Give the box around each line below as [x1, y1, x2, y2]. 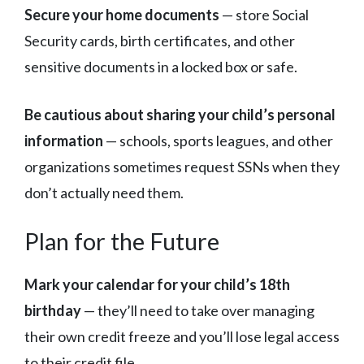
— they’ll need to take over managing [81, 301, 314, 319]
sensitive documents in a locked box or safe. [24, 57, 297, 76]
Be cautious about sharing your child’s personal [24, 105, 336, 123]
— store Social [219, 5, 309, 24]
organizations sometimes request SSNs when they [24, 157, 340, 175]
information [24, 131, 103, 149]
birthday [24, 301, 81, 319]
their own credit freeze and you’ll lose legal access [24, 327, 340, 345]
